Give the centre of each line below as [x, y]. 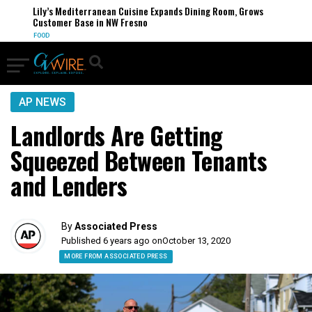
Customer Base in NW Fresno [84, 22]
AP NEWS [42, 102]
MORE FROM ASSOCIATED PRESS [116, 256]
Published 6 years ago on [112, 241]
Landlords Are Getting [117, 135]
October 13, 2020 [197, 241]
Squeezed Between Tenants [139, 160]
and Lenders [69, 185]
